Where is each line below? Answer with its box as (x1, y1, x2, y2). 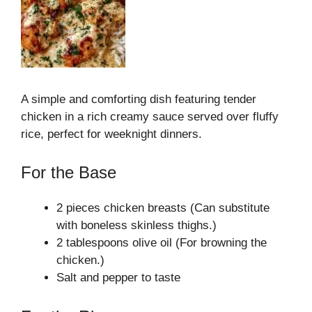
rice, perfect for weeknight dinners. (21, 127, 202, 141)
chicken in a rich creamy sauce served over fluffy (21, 109, 279, 123)
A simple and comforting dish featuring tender (21, 92, 256, 106)
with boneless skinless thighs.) (56, 219, 217, 232)
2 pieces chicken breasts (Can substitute (56, 201, 270, 214)
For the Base (21, 163, 116, 182)
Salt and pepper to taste (56, 271, 180, 284)
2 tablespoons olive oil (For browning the (56, 236, 267, 249)
